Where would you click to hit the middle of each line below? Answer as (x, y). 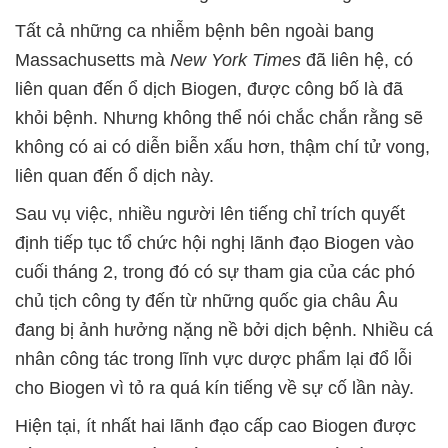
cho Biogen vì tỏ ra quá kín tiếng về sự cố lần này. (214, 388)
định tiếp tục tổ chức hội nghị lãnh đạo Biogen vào (214, 243)
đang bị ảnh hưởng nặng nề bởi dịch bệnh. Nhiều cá (224, 330)
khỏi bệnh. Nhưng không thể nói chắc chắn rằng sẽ (219, 118)
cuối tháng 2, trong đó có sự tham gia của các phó (215, 272)
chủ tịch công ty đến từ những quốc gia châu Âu (206, 301)
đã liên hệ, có (357, 60)
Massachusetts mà (92, 60)
